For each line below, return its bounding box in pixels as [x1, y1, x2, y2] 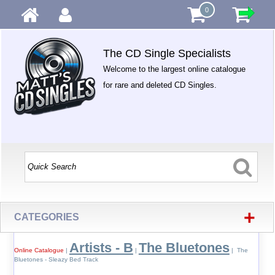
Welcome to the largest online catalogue [103, 64, 246, 74]
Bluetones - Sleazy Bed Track [14, 256, 98, 263]
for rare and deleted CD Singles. [103, 80, 217, 90]
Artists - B [69, 240, 133, 255]
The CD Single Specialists [103, 47, 231, 60]
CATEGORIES [14, 212, 80, 222]
